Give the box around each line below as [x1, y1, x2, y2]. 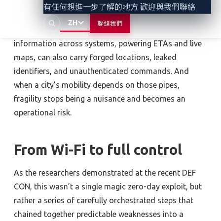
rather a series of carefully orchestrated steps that [14, 196, 193, 205]
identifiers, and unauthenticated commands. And [14, 66, 189, 75]
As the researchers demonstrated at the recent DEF [14, 168, 196, 178]
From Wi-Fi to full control [14, 141, 182, 157]
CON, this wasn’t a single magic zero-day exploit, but [14, 182, 202, 191]
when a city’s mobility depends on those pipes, [14, 80, 180, 89]
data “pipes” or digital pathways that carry [14, 25, 166, 34]
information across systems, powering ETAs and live [14, 38, 202, 48]
